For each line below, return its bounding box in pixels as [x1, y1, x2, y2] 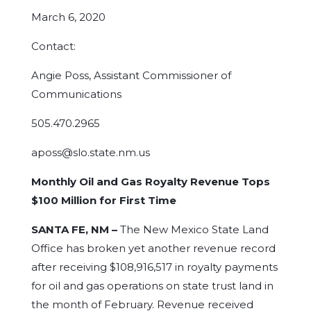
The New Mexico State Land [119, 223, 269, 236]
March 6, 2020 [31, 10, 106, 24]
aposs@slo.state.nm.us [31, 146, 150, 159]
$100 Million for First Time [31, 194, 176, 207]
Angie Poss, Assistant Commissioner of [31, 69, 231, 82]
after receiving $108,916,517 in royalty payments [31, 260, 278, 274]
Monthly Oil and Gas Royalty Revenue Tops [31, 175, 270, 188]
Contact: [31, 40, 76, 53]
